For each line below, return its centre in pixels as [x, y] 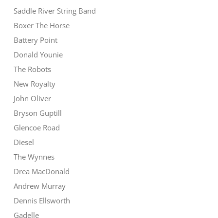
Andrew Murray [40, 186]
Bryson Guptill [38, 113]
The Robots [33, 69]
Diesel [24, 142]
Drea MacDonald [42, 172]
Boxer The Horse [42, 26]
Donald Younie [38, 55]
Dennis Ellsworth [42, 201]
